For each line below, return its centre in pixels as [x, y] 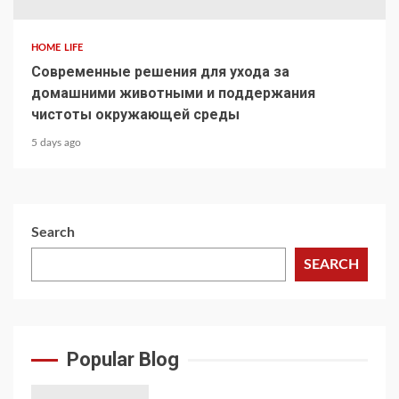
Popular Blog [123, 359]
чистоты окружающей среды [135, 114]
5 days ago [56, 142]
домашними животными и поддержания [173, 93]
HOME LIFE [57, 48]
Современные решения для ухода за [160, 72]
